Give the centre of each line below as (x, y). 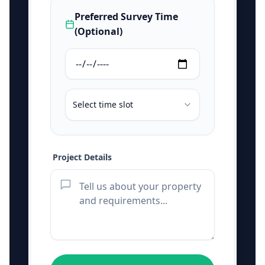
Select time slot (103, 104)
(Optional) (99, 31)
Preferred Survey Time (127, 17)
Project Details (82, 157)
